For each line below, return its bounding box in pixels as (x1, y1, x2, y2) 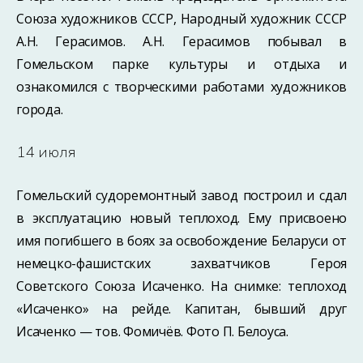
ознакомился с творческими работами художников (16, 77, 347, 96)
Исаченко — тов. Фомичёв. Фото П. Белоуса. (16, 322, 288, 340)
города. (16, 100, 63, 118)
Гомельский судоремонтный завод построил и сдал (16, 186, 347, 204)
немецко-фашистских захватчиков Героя (16, 254, 347, 272)
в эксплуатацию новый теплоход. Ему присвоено (16, 208, 347, 227)
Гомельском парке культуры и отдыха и (16, 54, 347, 73)
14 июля (16, 141, 77, 163)
